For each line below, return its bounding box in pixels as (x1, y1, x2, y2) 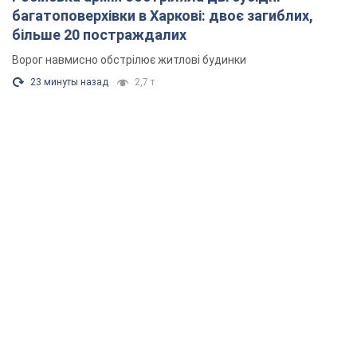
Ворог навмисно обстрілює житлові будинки (12, 53, 246, 67)
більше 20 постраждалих (12, 26, 186, 44)
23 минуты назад (30, 76, 108, 88)
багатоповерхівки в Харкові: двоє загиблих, (12, 7, 313, 25)
